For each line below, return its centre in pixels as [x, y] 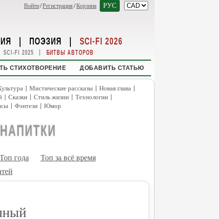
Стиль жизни [51, 97]
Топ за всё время [68, 158]
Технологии [92, 97]
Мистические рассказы [61, 88]
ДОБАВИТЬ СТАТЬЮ [112, 68]
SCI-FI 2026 [101, 41]
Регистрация [58, 6]
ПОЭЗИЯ [45, 41]
